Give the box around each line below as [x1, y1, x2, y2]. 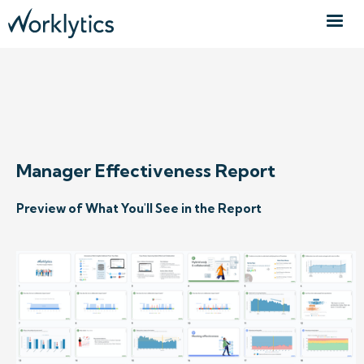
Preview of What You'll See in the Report [16, 201, 262, 216]
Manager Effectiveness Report [16, 159, 275, 182]
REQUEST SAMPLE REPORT [16, 128, 164, 143]
